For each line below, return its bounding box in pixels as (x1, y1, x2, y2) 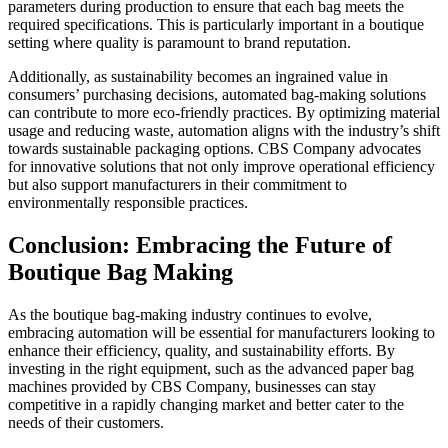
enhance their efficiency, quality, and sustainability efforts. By (8, 341, 395, 359)
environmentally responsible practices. (8, 193, 248, 211)
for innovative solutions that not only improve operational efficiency (8, 157, 435, 175)
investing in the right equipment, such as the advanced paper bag (8, 359, 414, 377)
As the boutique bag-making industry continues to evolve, (8, 305, 372, 323)
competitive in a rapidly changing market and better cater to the (8, 395, 404, 413)
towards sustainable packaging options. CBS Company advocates (8, 139, 421, 157)
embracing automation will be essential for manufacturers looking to (8, 323, 435, 341)
